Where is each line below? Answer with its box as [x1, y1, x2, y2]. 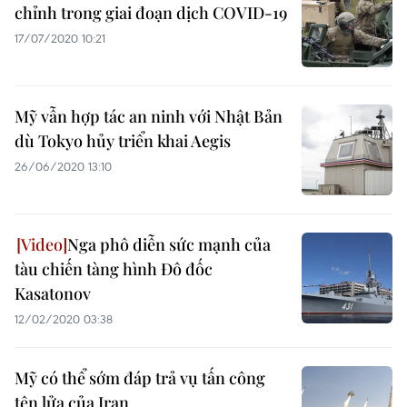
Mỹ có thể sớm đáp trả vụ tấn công [15, 367, 265, 389]
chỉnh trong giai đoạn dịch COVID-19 [15, 2, 287, 24]
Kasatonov [15, 283, 91, 304]
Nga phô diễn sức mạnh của [67, 233, 271, 255]
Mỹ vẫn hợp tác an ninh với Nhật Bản [15, 105, 283, 127]
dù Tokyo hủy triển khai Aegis [15, 130, 231, 152]
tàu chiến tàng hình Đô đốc [15, 258, 213, 280]
